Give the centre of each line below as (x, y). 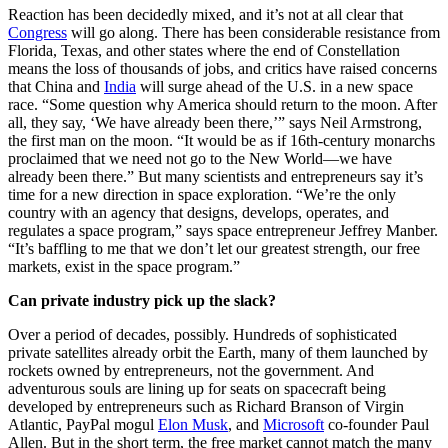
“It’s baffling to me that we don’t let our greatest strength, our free (214, 249)
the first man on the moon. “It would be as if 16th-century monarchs (221, 141)
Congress (37, 33)
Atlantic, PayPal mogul (83, 425)
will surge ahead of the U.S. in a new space (274, 87)
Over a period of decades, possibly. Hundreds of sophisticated (202, 335)
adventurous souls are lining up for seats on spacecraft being (197, 389)
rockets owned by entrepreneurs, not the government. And (191, 371)
